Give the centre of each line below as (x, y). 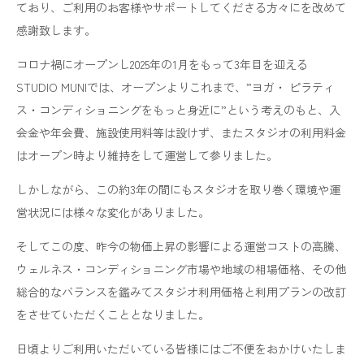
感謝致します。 (56, 30)
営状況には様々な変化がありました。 (113, 212)
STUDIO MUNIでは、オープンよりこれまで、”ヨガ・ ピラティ (175, 87)
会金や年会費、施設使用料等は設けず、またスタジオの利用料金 (181, 133)
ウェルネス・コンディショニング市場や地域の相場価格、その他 (181, 269)
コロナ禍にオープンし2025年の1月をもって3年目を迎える (162, 65)
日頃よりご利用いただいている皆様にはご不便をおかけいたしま (181, 349)
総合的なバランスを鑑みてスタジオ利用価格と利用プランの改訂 (181, 292)
